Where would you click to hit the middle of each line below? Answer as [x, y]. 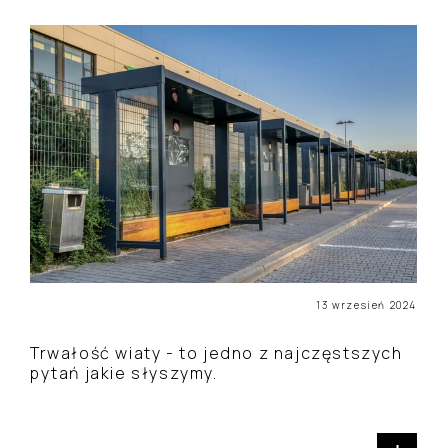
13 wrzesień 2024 [366, 305]
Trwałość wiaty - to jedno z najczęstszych [216, 353]
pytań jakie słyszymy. [124, 373]
